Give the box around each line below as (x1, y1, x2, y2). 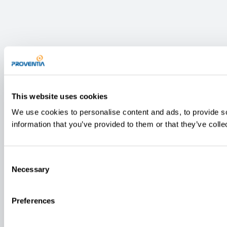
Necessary (12, 165, 49, 174)
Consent (4, 155, 32, 164)
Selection (4, 167, 34, 176)
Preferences (12, 196, 55, 205)
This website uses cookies (12, 92, 108, 100)
